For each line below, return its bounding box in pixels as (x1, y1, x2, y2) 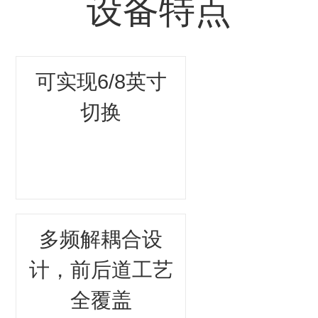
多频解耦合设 (39, 228, 163, 251)
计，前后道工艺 (28, 258, 173, 282)
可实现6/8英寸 (35, 70, 167, 93)
